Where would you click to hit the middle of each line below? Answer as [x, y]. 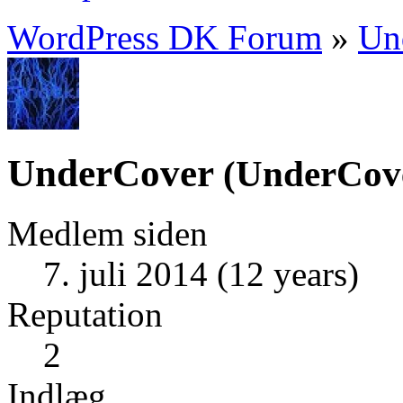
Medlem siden [107, 233]
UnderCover [110, 173]
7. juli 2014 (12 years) [201, 273]
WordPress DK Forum [165, 37]
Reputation [85, 314]
